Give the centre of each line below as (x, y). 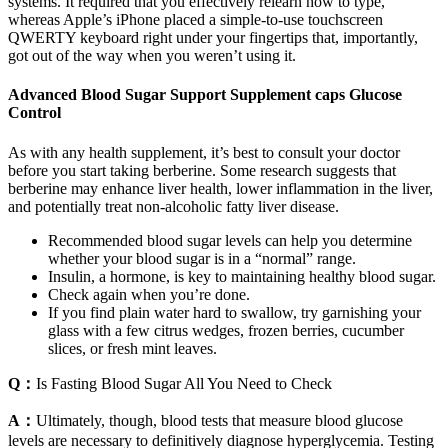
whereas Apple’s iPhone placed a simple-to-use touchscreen (195, 20)
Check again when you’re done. (149, 294)
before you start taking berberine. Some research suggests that (202, 170)
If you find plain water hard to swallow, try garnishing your (234, 312)
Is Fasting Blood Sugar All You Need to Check (184, 383)
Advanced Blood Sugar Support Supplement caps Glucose (205, 95)
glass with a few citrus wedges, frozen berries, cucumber (226, 330)
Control (34, 113)
